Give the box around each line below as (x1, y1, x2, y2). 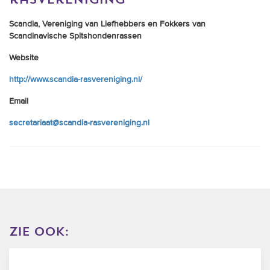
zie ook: (9, 226, 69, 239)
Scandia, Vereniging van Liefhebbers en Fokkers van (9, 20, 206, 29)
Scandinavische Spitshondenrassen (9, 32, 142, 41)
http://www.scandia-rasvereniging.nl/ (9, 75, 142, 84)
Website (9, 54, 39, 63)
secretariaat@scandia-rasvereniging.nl (9, 119, 149, 128)
